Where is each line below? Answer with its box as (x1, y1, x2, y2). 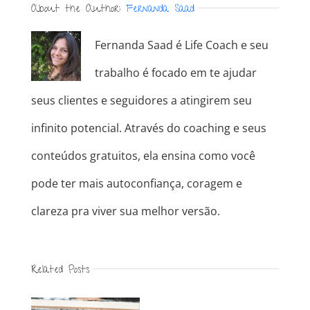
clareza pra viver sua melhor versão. (30, 203, 220, 219)
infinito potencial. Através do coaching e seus (30, 120, 266, 136)
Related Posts (30, 262, 89, 279)
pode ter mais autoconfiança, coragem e (30, 175, 242, 191)
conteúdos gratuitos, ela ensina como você (30, 147, 255, 163)
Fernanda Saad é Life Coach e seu (94, 37, 268, 53)
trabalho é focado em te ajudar (94, 64, 257, 80)
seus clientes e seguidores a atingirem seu (30, 92, 252, 108)
